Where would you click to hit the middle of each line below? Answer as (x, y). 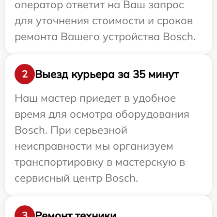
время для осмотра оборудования (102, 114)
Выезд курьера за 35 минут (107, 74)
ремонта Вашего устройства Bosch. (105, 37)
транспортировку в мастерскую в (100, 162)
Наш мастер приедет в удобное (95, 98)
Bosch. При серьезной (71, 130)
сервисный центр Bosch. (76, 178)
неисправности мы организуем (94, 146)
